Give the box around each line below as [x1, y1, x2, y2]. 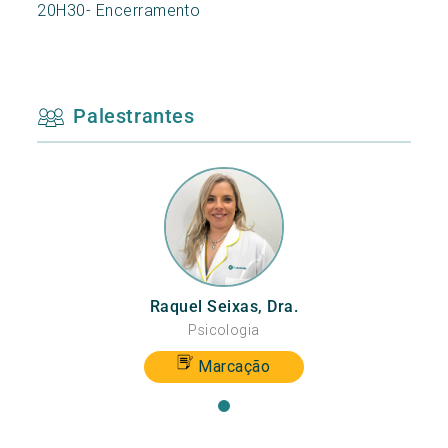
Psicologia [188, 320, 260, 339]
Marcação [198, 355, 271, 376]
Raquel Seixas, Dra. [149, 296, 299, 316]
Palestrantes [73, 103, 195, 128]
